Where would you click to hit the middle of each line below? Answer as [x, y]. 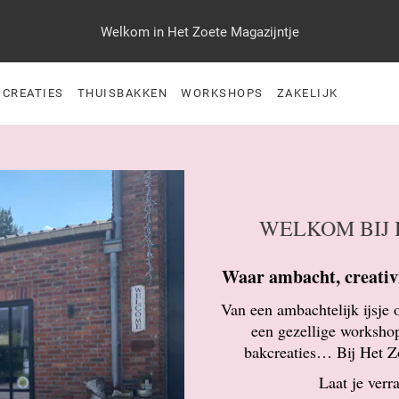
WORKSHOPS [222, 93]
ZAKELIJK [307, 93]
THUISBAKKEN [122, 93]
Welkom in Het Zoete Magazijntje [199, 32]
